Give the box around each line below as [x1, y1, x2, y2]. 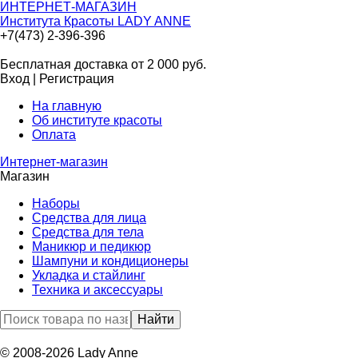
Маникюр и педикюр [32, 240, 151, 253]
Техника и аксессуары [32, 283, 163, 296]
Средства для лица [32, 211, 146, 225]
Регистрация [39, 72, 114, 86]
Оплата [32, 128, 76, 141]
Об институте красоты [32, 113, 162, 127]
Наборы [32, 197, 80, 210]
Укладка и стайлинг [32, 268, 145, 282]
